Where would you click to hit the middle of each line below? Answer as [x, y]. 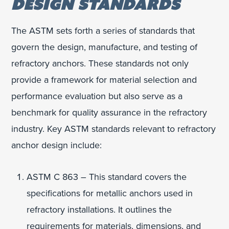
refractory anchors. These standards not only [100, 63]
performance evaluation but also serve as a [97, 96]
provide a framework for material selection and [104, 79]
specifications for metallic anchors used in [110, 193]
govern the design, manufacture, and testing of [105, 47]
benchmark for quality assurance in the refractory [109, 112]
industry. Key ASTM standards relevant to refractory [114, 129]
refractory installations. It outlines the [99, 209]
